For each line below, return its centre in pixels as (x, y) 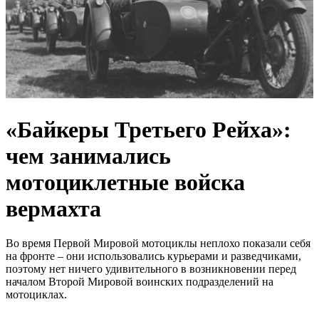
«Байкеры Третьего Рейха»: (148, 129)
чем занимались (88, 156)
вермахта (53, 208)
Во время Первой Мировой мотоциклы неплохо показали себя (158, 243)
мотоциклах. (36, 294)
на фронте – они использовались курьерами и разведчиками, (153, 256)
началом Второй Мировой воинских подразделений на (140, 281)
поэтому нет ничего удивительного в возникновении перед (151, 268)
